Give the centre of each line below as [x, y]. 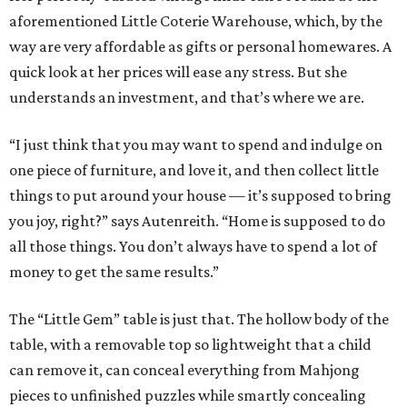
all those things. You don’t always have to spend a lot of [193, 247]
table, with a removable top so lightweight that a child [190, 345]
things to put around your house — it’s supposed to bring [200, 196]
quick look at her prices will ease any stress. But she [178, 72]
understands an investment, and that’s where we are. [187, 98]
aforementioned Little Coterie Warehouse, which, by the [196, 21]
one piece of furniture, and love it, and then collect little [194, 170]
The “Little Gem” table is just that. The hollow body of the [199, 319]
